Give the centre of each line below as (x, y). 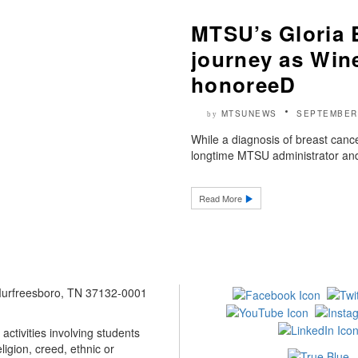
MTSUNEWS (249, 114)
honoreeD (244, 85)
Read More (222, 199)
